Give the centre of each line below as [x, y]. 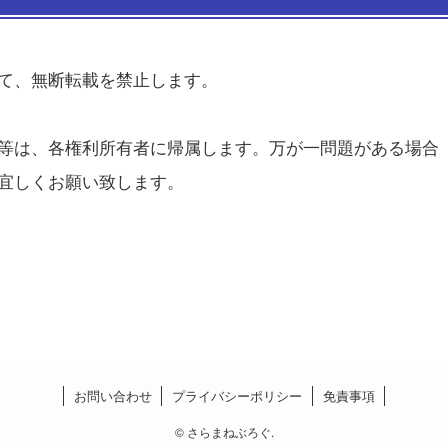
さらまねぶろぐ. [228, 432]
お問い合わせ [112, 396]
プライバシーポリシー [237, 396]
